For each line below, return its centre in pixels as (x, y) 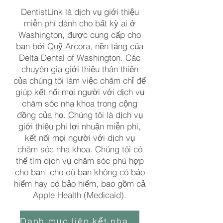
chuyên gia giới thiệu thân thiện (80, 69)
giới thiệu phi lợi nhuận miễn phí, (80, 126)
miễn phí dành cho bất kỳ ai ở (80, 23)
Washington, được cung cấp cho (80, 35)
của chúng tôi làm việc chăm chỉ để (80, 80)
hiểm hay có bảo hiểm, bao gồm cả (80, 183)
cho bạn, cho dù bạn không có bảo (80, 172)
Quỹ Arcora (69, 46)
